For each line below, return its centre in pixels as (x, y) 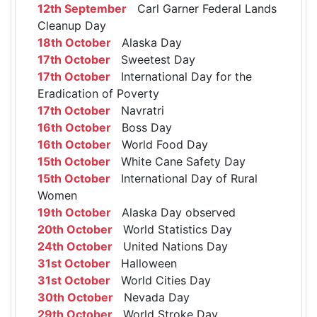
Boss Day (142, 128)
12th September (82, 9)
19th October (74, 213)
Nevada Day (151, 298)
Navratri (137, 111)
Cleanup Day (72, 26)
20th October (75, 230)
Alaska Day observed (173, 213)
